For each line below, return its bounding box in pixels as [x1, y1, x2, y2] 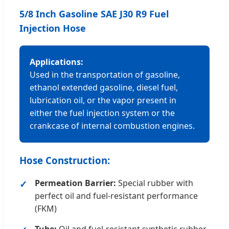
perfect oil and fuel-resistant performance [35, 190, 198, 202]
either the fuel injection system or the [30, 107, 175, 119]
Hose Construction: [19, 153, 110, 167]
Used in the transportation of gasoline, [30, 68, 180, 80]
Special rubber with [116, 177, 193, 189]
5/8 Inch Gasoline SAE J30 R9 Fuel [19, 7, 169, 20]
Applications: [30, 56, 83, 67]
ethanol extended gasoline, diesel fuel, [30, 81, 178, 93]
